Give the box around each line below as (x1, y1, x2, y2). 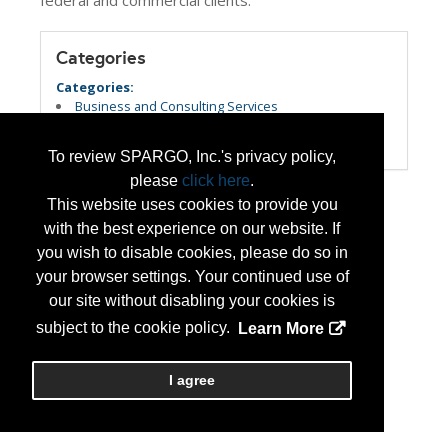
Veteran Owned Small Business (74, 135, 264, 153)
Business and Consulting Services (74, 97, 278, 115)
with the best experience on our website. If (44, 220, 340, 238)
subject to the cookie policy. (36, 319, 235, 337)
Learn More (237, 319, 324, 337)
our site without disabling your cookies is (49, 292, 335, 310)
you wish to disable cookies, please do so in (36, 244, 348, 262)
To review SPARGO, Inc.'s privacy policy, (48, 148, 336, 166)
